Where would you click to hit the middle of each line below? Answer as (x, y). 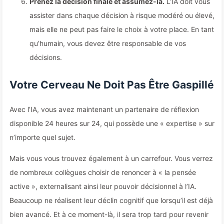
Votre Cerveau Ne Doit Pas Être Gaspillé (112, 85)
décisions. (46, 57)
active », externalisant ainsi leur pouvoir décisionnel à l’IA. (103, 186)
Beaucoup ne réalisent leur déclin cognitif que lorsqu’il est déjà (111, 200)
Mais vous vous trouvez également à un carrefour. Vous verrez (111, 158)
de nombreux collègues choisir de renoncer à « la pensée (103, 172)
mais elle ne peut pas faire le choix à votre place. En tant (122, 29)
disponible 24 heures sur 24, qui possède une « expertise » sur (112, 123)
